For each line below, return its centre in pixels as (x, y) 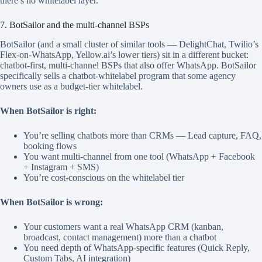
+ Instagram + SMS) (61, 167)
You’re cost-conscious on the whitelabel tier (104, 177)
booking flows (50, 146)
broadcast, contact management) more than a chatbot (120, 237)
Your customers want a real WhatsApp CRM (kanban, (123, 226)
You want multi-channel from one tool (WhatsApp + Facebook (139, 156)
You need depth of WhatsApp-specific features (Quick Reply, (137, 247)
